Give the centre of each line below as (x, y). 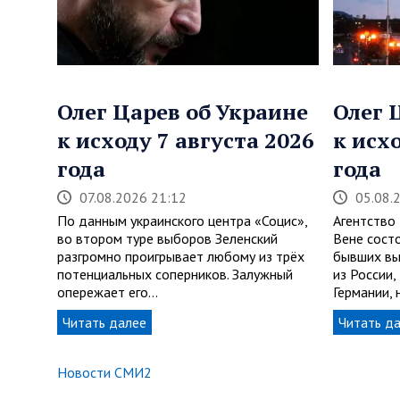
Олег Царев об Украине (183, 112)
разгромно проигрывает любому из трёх (181, 257)
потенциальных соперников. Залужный (175, 275)
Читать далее (104, 323)
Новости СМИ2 (104, 373)
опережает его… (108, 292)
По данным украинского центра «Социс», (182, 221)
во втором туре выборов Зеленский (167, 239)
